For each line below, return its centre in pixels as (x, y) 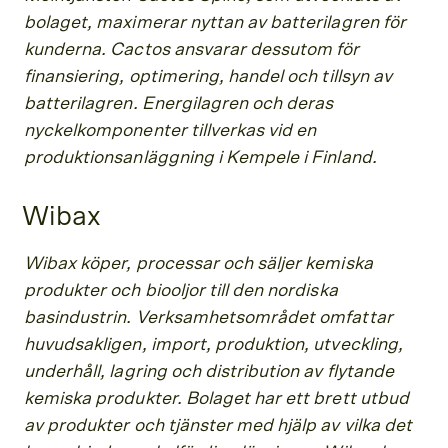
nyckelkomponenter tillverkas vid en (170, 130)
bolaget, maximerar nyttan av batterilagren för (215, 22)
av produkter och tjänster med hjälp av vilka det (218, 425)
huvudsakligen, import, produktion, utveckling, (213, 344)
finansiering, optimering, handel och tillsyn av (208, 76)
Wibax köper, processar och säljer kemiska (198, 263)
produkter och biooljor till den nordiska (181, 290)
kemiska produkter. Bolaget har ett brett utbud (216, 398)
